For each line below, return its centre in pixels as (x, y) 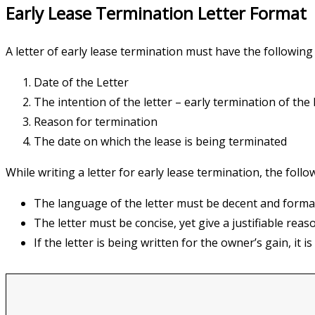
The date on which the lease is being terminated (160, 142)
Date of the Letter (81, 83)
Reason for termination (96, 122)
